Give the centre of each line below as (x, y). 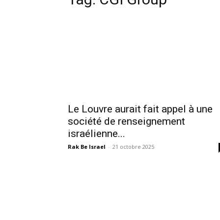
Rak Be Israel (87, 147)
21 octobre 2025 (133, 147)
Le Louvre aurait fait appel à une (140, 109)
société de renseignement (126, 121)
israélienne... (96, 134)
